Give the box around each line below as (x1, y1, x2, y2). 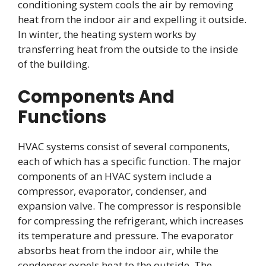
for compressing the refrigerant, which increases (18, 213, 243, 227)
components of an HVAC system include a (18, 169, 212, 183)
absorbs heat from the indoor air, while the (18, 243, 218, 257)
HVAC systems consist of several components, (18, 139, 230, 153)
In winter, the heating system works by (18, 27, 197, 42)
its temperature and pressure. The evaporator (18, 228, 233, 242)
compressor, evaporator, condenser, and (18, 183, 207, 198)
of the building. (18, 57, 90, 71)
